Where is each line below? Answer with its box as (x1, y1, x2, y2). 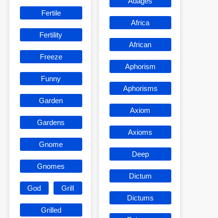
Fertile (41, 8, 61, 17)
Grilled (40, 205, 61, 214)
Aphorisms (123, 84, 158, 92)
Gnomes (37, 162, 65, 170)
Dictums (127, 193, 154, 202)
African (129, 40, 152, 49)
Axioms (128, 127, 153, 136)
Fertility (39, 30, 63, 39)
